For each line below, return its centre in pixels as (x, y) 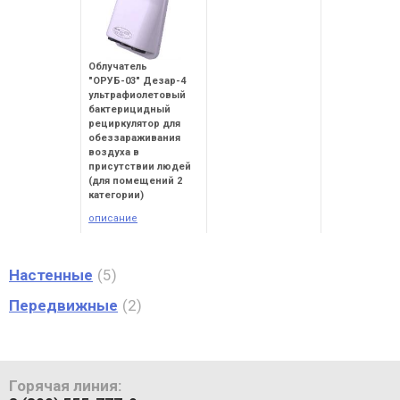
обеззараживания (134, 138)
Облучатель (118, 67)
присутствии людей (140, 167)
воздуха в (114, 152)
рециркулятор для (134, 124)
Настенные (51, 275)
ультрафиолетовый (137, 95)
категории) (116, 195)
